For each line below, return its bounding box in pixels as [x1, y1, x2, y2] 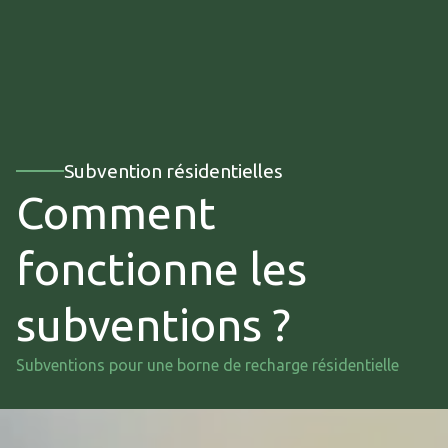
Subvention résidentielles [64, 160, 283, 182]
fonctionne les [16, 243, 307, 294]
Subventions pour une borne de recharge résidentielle [16, 356, 399, 374]
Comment [16, 187, 216, 238]
